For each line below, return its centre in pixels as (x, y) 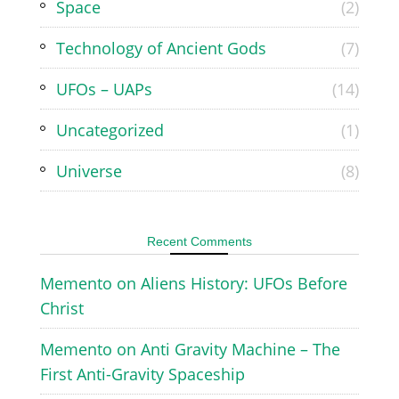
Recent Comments (199, 241)
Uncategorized (110, 130)
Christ (61, 308)
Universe (89, 171)
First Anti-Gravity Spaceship (142, 374)
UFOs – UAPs (104, 89)
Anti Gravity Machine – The (240, 349)
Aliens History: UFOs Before (244, 283)
